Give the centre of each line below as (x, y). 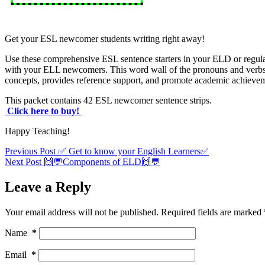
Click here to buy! (43, 111)
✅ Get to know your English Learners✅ (133, 151)
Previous (22, 151)
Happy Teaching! (37, 131)
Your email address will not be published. (82, 212)
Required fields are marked (212, 212)
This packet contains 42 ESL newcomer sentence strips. (108, 100)
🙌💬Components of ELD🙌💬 (102, 161)
